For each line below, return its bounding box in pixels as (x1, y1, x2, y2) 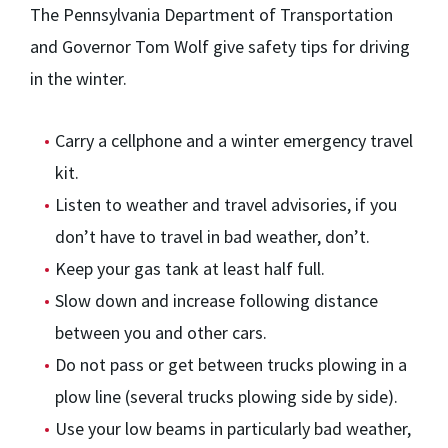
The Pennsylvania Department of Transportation (30, 3, 393, 26)
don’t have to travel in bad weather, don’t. (55, 225, 370, 248)
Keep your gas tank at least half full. (55, 257, 325, 280)
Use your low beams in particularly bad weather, (55, 417, 411, 440)
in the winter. (30, 67, 127, 90)
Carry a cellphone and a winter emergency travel (55, 129, 413, 152)
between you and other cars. (55, 321, 267, 344)
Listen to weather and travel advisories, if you (55, 193, 397, 216)
